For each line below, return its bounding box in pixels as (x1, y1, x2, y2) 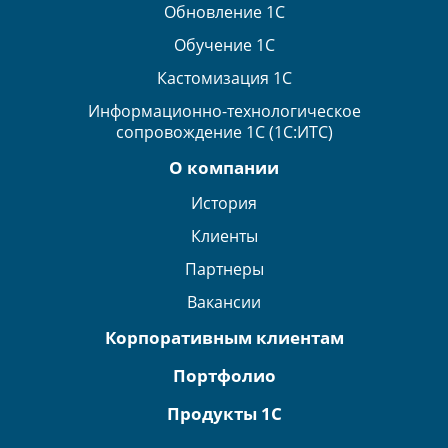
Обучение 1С (173, 34, 275, 57)
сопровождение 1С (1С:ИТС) (115, 121, 333, 144)
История (191, 192, 257, 215)
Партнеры (184, 258, 264, 281)
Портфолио (172, 364, 276, 388)
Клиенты (190, 225, 258, 248)
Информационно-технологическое (87, 100, 361, 123)
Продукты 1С (166, 402, 282, 426)
